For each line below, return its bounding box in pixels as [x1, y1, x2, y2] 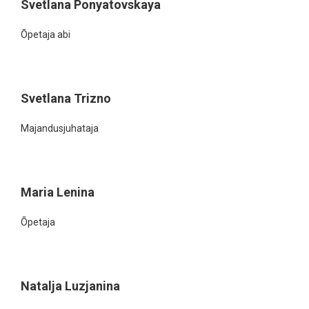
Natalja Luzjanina [21, 279, 120, 293]
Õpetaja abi [21, 29, 70, 40]
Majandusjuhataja [21, 123, 99, 134]
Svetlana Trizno [21, 91, 111, 106]
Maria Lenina [21, 185, 94, 199]
